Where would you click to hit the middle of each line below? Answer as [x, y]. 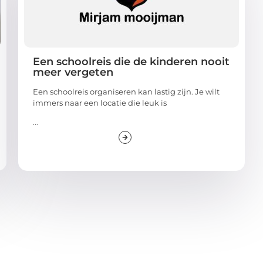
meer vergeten [73, 72]
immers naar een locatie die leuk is [100, 102]
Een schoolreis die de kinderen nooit [131, 61]
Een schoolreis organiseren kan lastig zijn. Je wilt [126, 91]
